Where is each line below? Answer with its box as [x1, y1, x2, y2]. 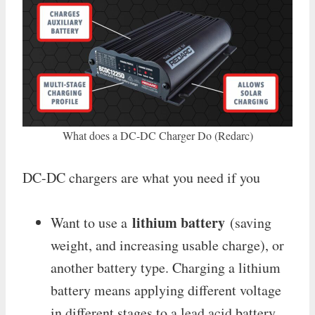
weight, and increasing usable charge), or [51, 235, 284, 255]
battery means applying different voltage [51, 280, 281, 300]
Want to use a [51, 212, 132, 232]
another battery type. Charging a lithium [51, 257, 281, 277]
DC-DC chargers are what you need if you [22, 167, 260, 187]
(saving [230, 212, 271, 232]
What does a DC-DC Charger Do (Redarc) [62, 127, 253, 143]
